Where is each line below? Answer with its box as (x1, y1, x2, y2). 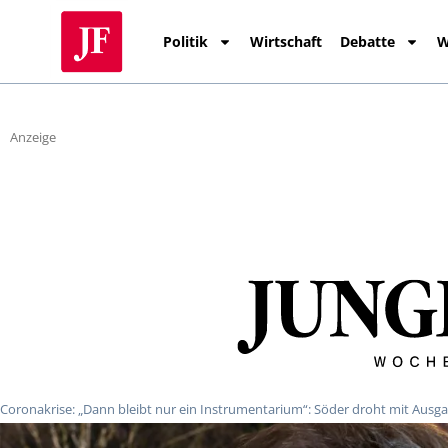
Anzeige (10, 128, 56, 147)
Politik (163, 31, 209, 51)
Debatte (340, 31, 396, 51)
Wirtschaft (250, 31, 323, 51)
